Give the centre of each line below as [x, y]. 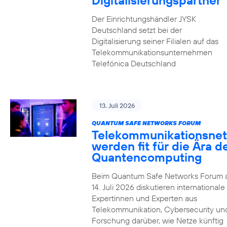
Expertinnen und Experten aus [144, 198]
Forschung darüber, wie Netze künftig [157, 220]
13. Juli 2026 [117, 105]
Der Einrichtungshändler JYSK [144, 19]
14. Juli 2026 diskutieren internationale [158, 187]
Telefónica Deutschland [134, 63]
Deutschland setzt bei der [137, 30]
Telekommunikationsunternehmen [152, 52]
